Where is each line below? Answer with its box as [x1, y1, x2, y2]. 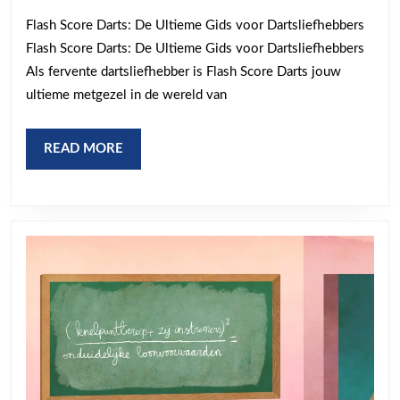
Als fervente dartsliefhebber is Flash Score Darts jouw [26, 64, 341, 79]
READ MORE [44, 141, 123, 155]
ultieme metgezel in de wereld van [26, 87, 227, 102]
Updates [279, 24, 373, 50]
